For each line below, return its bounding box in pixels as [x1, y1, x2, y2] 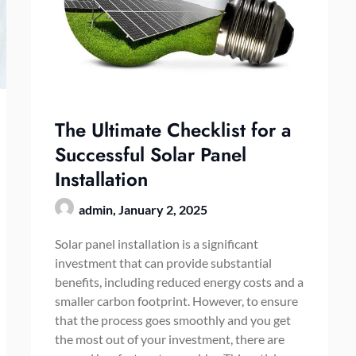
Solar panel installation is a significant [54, 235, 258, 251]
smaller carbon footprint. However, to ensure [54, 292, 298, 308]
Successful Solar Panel [54, 140, 246, 168]
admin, [78, 201, 118, 217]
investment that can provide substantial [54, 254, 272, 270]
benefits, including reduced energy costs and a [54, 273, 304, 289]
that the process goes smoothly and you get [54, 311, 291, 327]
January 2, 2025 [118, 201, 207, 217]
